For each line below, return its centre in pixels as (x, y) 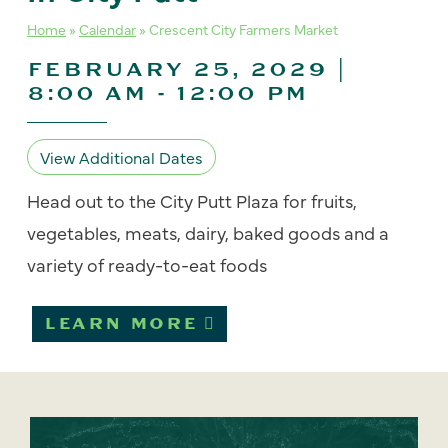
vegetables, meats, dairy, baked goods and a (208, 232)
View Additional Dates (121, 157)
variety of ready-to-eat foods (147, 264)
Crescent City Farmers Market (243, 29)
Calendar (107, 29)
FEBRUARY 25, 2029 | (187, 69)
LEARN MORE (121, 324)
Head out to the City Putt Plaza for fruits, (192, 200)
